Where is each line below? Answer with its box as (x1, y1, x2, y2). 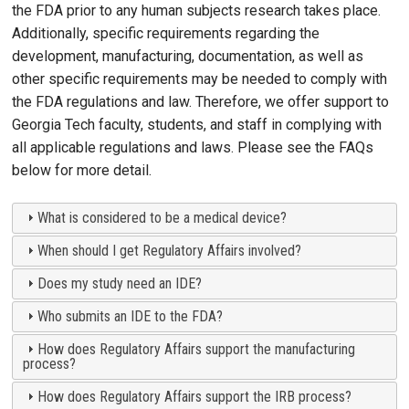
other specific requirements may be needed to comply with (12, 70, 387, 89)
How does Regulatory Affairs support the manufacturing (37, 340, 356, 358)
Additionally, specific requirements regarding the (12, 25, 320, 43)
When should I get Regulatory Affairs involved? (37, 241, 302, 259)
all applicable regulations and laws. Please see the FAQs (12, 139, 373, 157)
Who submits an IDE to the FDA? (37, 307, 224, 325)
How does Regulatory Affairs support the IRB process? (37, 387, 352, 405)
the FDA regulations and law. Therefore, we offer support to (12, 93, 389, 111)
